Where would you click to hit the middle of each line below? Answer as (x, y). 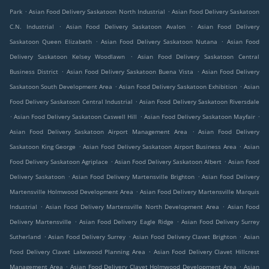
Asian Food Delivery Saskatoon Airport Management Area (98, 132)
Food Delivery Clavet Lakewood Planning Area (77, 252)
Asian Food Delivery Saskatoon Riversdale (200, 102)
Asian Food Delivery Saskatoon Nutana (159, 42)
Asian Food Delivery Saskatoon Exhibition (178, 87)
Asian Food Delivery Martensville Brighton (133, 177)
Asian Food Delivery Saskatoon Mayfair (199, 117)
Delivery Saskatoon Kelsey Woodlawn (68, 57)
